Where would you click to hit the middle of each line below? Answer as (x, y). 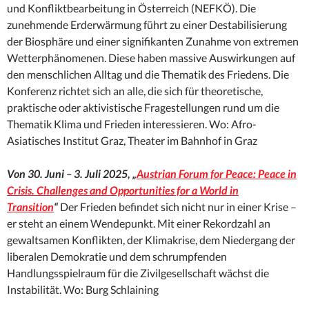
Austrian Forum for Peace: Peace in (217, 174)
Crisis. (22, 190)
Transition (30, 207)
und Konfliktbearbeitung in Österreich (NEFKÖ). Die (131, 8)
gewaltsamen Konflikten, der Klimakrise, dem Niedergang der (151, 240)
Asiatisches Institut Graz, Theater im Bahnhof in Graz (132, 141)
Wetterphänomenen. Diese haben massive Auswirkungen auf (151, 58)
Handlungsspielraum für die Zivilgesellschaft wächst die (138, 273)
